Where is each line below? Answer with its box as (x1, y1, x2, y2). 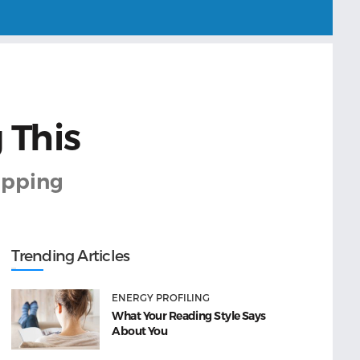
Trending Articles (11, 246, 130, 264)
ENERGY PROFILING (112, 292, 211, 303)
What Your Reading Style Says (112, 309, 266, 323)
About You (112, 324, 168, 338)
